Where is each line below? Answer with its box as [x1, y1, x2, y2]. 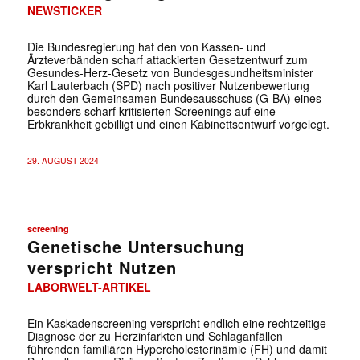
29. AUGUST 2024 [27, 153, 99, 166]
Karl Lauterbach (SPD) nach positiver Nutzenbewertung [27, 76, 309, 93]
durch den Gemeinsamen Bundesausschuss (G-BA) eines [27, 89, 321, 106]
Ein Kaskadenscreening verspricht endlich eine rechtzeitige [27, 314, 326, 331]
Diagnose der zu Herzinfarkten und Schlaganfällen [27, 327, 283, 344]
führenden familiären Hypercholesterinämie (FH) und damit [27, 340, 327, 357]
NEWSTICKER [27, 2, 102, 18]
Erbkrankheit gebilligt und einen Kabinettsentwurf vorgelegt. [27, 115, 329, 132]
